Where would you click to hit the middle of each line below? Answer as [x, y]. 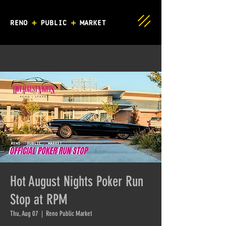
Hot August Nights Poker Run [77, 181]
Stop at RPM [39, 200]
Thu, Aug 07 [24, 214]
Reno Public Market [69, 214]
